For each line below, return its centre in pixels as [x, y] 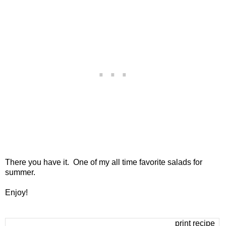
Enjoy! [16, 192]
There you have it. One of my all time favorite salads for [104, 162]
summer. [20, 172]
